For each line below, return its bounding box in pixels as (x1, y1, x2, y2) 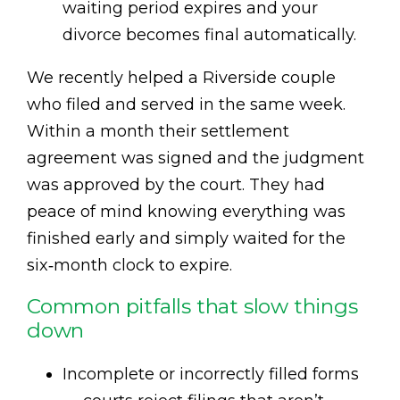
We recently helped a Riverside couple (27, 67, 336, 87)
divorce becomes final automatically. (62, 24, 356, 45)
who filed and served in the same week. (27, 94, 346, 114)
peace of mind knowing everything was (27, 201, 346, 221)
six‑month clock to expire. (27, 254, 232, 275)
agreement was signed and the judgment (27, 147, 364, 168)
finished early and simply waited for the (27, 228, 346, 248)
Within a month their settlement (27, 121, 289, 141)
